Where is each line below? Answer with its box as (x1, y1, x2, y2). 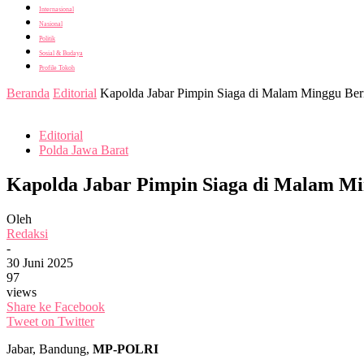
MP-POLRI (93, 341, 158, 356)
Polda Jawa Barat (39, 143, 128, 157)
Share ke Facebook (6, 299, 105, 314)
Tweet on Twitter (6, 314, 94, 328)
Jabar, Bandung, (6, 341, 93, 356)
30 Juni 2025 (6, 255, 73, 270)
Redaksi (6, 226, 48, 240)
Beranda (6, 86, 50, 100)
